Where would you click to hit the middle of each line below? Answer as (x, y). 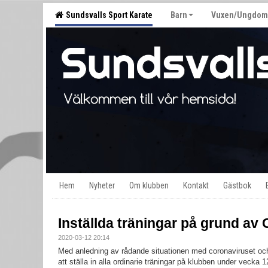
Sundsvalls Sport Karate (107, 15)
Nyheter (102, 185)
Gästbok (237, 185)
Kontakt (196, 185)
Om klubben (149, 185)
